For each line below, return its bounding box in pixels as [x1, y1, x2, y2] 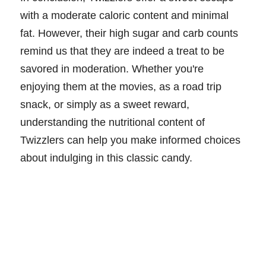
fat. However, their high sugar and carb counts [20, 27, 238, 39]
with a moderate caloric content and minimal [20, 9, 229, 21]
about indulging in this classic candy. [20, 151, 192, 164]
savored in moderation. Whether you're [20, 62, 204, 75]
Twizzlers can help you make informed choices [20, 134, 240, 146]
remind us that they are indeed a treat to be [20, 45, 224, 57]
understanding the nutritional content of [20, 116, 205, 128]
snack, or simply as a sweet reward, [20, 98, 189, 110]
